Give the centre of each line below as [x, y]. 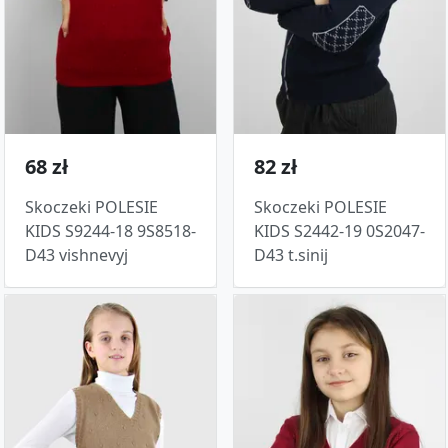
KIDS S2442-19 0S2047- [339, 231]
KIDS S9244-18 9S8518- [110, 231]
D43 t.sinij [291, 255]
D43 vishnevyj [76, 255]
